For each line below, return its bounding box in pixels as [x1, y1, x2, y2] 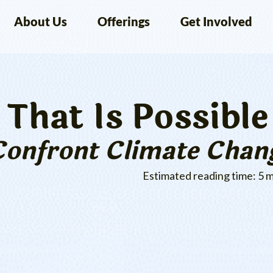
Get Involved [180, 14, 253, 29]
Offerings [97, 14, 151, 29]
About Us [14, 14, 68, 29]
